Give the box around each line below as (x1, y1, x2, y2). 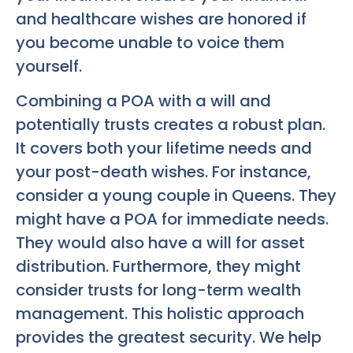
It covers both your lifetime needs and (16, 136, 312, 159)
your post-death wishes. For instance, (16, 160, 311, 183)
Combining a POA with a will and (16, 89, 271, 112)
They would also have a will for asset (16, 231, 305, 254)
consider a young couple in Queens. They (16, 184, 336, 206)
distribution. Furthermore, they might (16, 255, 301, 277)
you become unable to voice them (16, 31, 284, 54)
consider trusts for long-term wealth (16, 278, 301, 301)
